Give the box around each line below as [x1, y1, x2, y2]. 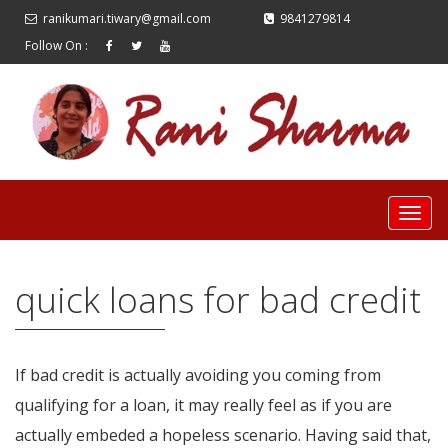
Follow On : [25, 37, 88, 54]
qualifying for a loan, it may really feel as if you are [15, 394, 392, 417]
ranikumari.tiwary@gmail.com [43, 10, 211, 27]
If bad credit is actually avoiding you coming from [15, 364, 381, 387]
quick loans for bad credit [15, 276, 421, 324]
